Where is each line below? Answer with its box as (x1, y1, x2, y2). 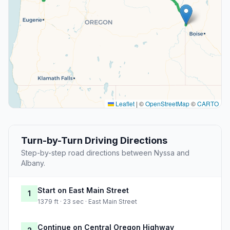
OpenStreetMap (145, 99, 189, 108)
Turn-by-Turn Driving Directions (21, 135, 167, 146)
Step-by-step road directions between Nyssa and (21, 148, 189, 158)
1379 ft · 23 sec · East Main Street (37, 198, 137, 206)
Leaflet (114, 99, 135, 108)
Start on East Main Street (37, 186, 129, 195)
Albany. (21, 159, 45, 168)
